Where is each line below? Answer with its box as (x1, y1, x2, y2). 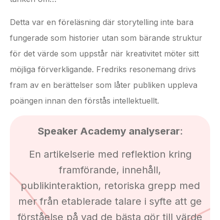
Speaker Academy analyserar (37, 125, 180, 137)
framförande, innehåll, (59, 164, 161, 176)
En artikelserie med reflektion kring (28, 148, 192, 160)
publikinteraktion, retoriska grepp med (20, 179, 200, 192)
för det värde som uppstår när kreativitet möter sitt (10, 48, 199, 58)
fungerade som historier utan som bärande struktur (10, 32, 202, 43)
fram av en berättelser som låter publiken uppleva (10, 80, 197, 90)
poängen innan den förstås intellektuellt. (10, 95, 159, 106)
